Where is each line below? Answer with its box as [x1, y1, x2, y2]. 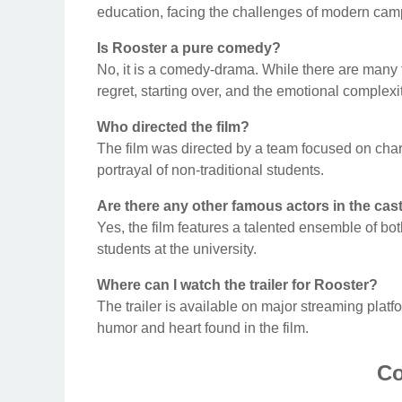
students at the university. [97, 240, 257, 257]
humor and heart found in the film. [97, 319, 309, 336]
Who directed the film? [97, 118, 249, 135]
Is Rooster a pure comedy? [97, 39, 281, 56]
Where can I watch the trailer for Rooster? [97, 276, 378, 293]
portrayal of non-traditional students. [97, 162, 324, 178]
